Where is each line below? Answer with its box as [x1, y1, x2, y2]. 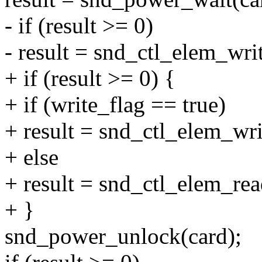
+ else [5, 144, 58, 170]
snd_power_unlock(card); [5, 223, 242, 249]
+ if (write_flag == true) [5, 92, 226, 118]
